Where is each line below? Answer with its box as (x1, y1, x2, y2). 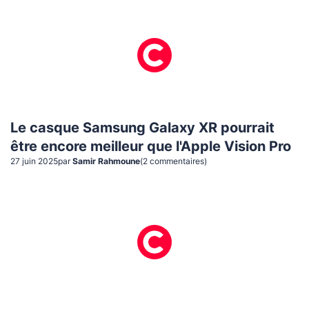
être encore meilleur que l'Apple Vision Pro (10, 140, 291, 154)
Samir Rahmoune (72, 157, 140, 166)
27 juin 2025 (10, 157, 58, 166)
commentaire (150, 157, 200, 166)
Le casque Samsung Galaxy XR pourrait (10, 121, 275, 136)
